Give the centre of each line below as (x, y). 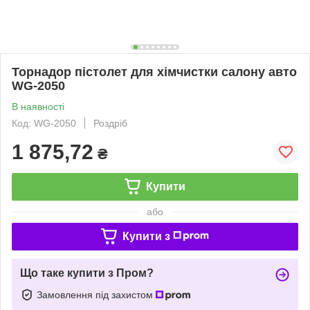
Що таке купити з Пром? (87, 273)
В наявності (38, 106)
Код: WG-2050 (44, 123)
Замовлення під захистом (96, 294)
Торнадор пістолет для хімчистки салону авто (154, 72)
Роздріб (110, 123)
